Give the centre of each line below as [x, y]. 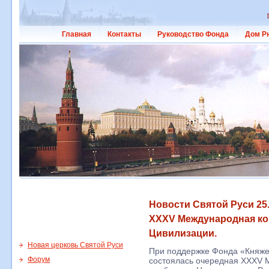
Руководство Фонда [193, 34]
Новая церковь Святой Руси [75, 245]
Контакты [124, 34]
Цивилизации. [183, 233]
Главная [77, 34]
